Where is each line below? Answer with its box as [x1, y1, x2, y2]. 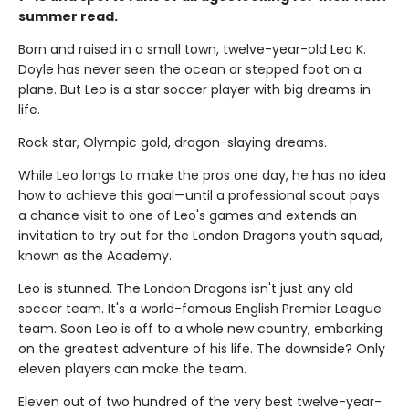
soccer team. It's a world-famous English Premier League [18, 299, 382, 318]
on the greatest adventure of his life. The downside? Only [18, 339, 385, 358]
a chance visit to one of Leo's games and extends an [18, 205, 357, 225]
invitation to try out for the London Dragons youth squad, [18, 225, 383, 245]
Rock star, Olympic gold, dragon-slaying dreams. [18, 132, 327, 152]
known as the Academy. [18, 246, 172, 265]
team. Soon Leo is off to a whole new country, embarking [18, 319, 383, 338]
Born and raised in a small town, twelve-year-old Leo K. [18, 39, 366, 58]
